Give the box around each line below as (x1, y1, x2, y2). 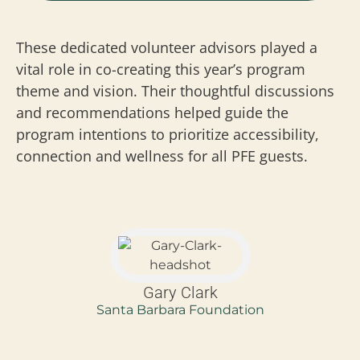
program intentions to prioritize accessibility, (16, 124, 319, 144)
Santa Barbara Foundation (96, 301, 264, 317)
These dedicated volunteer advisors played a (16, 37, 317, 57)
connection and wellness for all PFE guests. (16, 145, 308, 166)
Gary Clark (142, 282, 218, 302)
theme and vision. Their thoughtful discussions (16, 80, 334, 100)
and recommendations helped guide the (16, 102, 288, 122)
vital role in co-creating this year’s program (16, 59, 305, 79)
